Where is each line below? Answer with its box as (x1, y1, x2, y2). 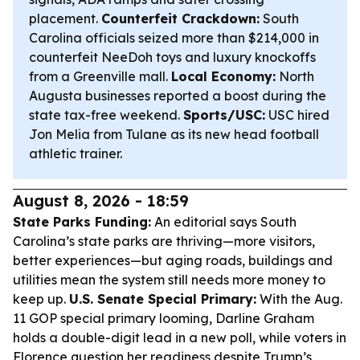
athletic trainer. (29, 145, 122, 162)
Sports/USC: (183, 107, 265, 123)
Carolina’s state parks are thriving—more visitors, (13, 233, 315, 249)
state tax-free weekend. (29, 107, 183, 123)
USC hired (265, 107, 329, 123)
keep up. (13, 291, 69, 307)
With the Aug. (256, 291, 342, 307)
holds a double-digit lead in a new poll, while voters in (13, 329, 346, 346)
